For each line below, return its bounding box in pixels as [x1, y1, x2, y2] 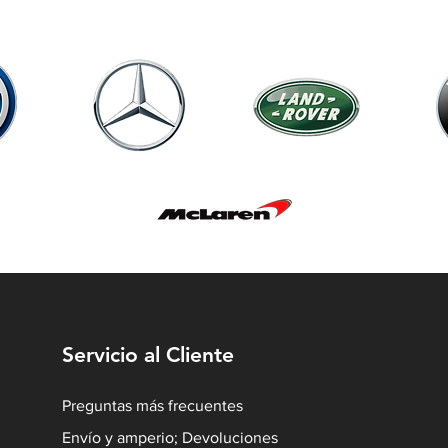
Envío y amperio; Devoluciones [62, 429, 279, 446]
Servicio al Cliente [62, 342, 235, 367]
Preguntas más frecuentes [62, 397, 244, 414]
